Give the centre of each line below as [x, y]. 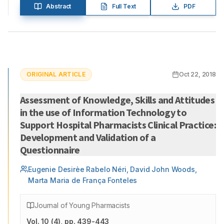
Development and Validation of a [88, 137]
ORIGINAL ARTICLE [56, 74]
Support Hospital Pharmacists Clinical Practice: [118, 125]
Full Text [124, 6]
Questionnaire [50, 150]
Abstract [59, 6]
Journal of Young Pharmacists [82, 205]
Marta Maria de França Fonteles [83, 180]
